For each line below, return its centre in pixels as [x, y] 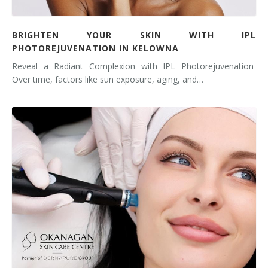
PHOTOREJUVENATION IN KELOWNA [95, 48]
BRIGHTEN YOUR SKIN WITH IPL [134, 35]
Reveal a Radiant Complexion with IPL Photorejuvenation [134, 66]
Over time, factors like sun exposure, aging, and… [108, 79]
